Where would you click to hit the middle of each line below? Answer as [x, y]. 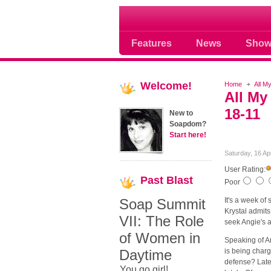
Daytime [145, 255]
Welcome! [166, 86]
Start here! [188, 135]
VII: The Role [162, 221]
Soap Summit [162, 204]
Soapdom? [188, 124]
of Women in [160, 238]
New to [181, 113]
